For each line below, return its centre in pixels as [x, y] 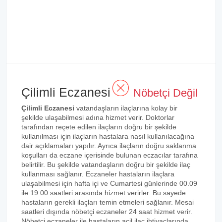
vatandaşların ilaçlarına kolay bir [126, 108]
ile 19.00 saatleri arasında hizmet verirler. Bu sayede [104, 193]
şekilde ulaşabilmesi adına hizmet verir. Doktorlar [98, 117]
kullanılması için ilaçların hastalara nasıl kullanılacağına [108, 136]
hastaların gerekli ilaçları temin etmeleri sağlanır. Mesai [108, 202]
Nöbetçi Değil [164, 93]
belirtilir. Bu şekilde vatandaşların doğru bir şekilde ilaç [106, 165]
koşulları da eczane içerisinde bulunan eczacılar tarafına [110, 155]
